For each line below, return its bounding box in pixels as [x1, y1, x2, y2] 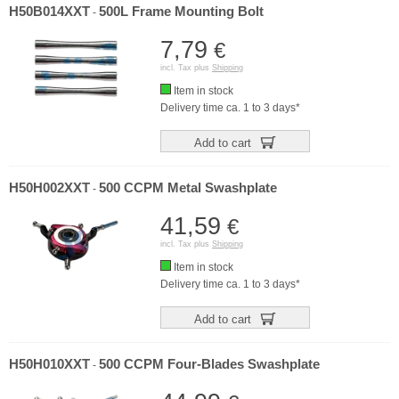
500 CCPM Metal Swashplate [99, 181, 277, 195]
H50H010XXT [9, 357, 90, 371]
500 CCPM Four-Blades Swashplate [99, 357, 320, 371]
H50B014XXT [9, 4, 90, 19]
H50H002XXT [9, 181, 90, 195]
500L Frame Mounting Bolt [99, 4, 264, 19]
